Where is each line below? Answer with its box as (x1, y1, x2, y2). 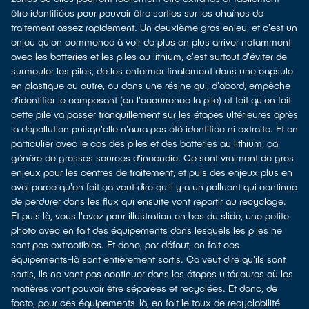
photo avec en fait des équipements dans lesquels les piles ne (11, 224, 282, 236)
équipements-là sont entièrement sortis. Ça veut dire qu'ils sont (11, 253, 286, 265)
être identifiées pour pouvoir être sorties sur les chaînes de (11, 7, 263, 19)
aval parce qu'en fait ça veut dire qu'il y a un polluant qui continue (11, 181, 297, 192)
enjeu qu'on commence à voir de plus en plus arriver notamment (11, 36, 291, 48)
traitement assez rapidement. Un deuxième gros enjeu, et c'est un (11, 21, 297, 33)
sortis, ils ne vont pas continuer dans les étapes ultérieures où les (11, 268, 293, 279)
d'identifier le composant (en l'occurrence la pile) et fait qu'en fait (11, 94, 291, 106)
